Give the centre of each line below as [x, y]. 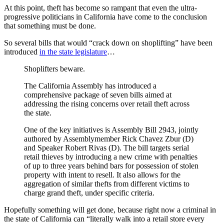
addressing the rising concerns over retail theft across [107, 103]
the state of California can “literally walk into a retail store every [104, 218]
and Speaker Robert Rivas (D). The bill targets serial [106, 147]
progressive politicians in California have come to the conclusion [105, 16]
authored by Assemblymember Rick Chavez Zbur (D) [109, 138]
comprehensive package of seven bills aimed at [98, 94]
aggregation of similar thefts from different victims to [107, 183]
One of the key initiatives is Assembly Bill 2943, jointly [111, 129]
